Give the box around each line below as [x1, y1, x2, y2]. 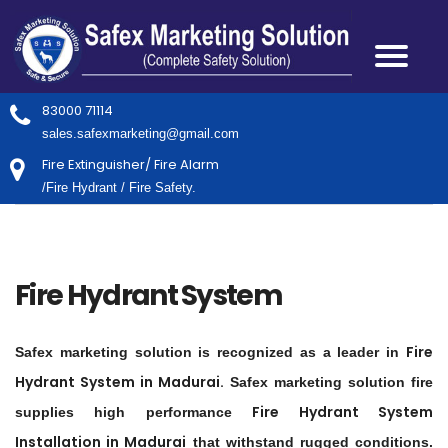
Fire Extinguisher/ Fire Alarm [42, 155, 219, 175]
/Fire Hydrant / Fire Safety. [42, 180, 196, 196]
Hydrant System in [15, 372, 158, 393]
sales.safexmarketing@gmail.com [42, 126, 239, 142]
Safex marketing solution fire [224, 374, 433, 391]
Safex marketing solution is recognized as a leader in [15, 344, 406, 361]
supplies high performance [15, 404, 253, 421]
